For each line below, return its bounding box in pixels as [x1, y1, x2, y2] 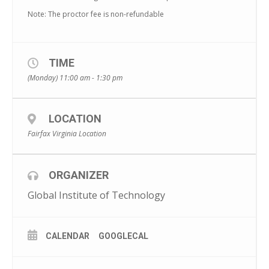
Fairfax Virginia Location [28, 128, 106, 139]
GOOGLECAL [98, 231, 148, 241]
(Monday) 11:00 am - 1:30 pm [28, 72, 122, 83]
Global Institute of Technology [28, 188, 165, 202]
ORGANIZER [49, 168, 109, 181]
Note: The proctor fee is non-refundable [28, 8, 164, 19]
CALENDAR [46, 231, 89, 241]
